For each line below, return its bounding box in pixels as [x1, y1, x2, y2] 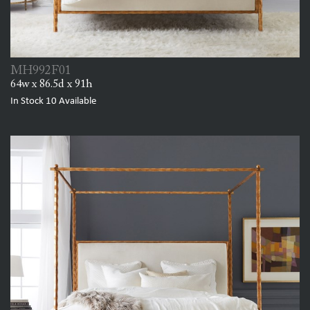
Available [57, 96, 96, 107]
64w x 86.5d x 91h [10, 79, 93, 91]
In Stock [10, 96, 46, 107]
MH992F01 [10, 65, 71, 78]
